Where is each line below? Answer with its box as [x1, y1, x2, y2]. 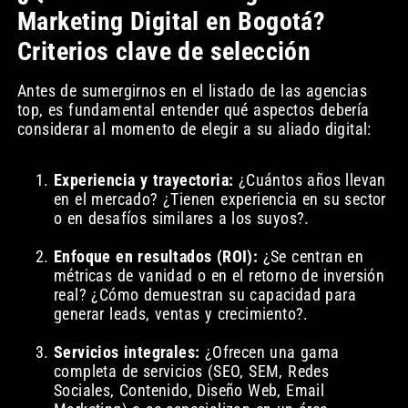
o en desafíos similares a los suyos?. [53, 209, 310, 229]
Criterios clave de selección [16, 36, 311, 66]
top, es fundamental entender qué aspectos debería [16, 99, 370, 119]
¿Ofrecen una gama [199, 342, 340, 362]
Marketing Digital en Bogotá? [16, 5, 326, 36]
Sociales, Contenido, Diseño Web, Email [53, 381, 325, 401]
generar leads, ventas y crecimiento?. [53, 304, 309, 324]
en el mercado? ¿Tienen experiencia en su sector [53, 189, 386, 209]
